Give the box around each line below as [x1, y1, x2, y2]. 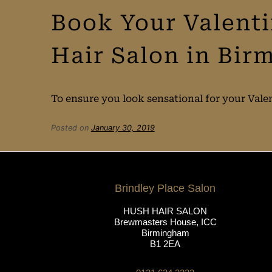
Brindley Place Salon [115, 182, 216, 195]
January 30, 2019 [90, 123, 155, 133]
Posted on [50, 123, 91, 133]
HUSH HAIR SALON [123, 206, 207, 217]
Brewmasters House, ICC [114, 217, 217, 228]
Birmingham [141, 228, 189, 239]
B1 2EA [150, 239, 180, 250]
